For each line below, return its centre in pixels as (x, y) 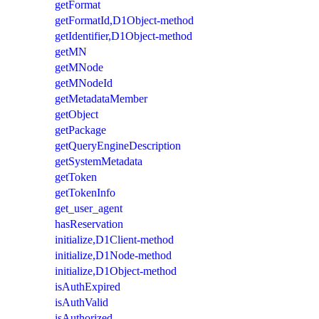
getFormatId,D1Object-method (124, 20)
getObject (77, 114)
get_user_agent (89, 208)
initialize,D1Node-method (113, 255)
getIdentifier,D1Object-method (124, 36)
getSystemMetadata (99, 161)
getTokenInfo (85, 192)
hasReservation (89, 224)
